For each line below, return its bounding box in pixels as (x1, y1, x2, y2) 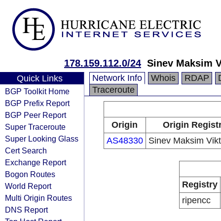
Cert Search (5, 146, 47, 155)
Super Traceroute (5, 122, 66, 131)
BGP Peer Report (5, 110, 66, 119)
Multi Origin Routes (5, 193, 72, 202)
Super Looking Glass (5, 134, 78, 143)
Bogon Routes (5, 170, 55, 179)
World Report (5, 182, 51, 190)
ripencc (182, 195, 211, 205)
